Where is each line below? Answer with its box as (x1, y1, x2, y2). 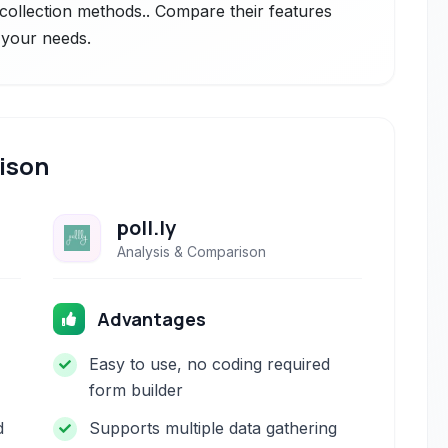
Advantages (97, 307, 207, 331)
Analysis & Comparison (117, 243, 267, 260)
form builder (89, 380, 184, 400)
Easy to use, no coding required (89, 354, 331, 374)
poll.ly (117, 214, 177, 241)
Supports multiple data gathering (89, 418, 338, 438)
